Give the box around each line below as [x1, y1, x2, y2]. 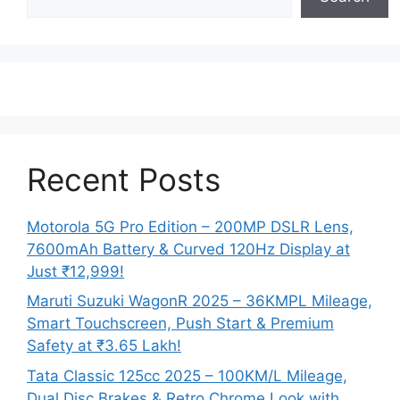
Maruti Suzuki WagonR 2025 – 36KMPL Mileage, [27, 292, 372, 311]
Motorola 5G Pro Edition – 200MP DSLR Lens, [27, 217, 354, 236]
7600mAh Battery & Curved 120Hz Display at [27, 239, 350, 258]
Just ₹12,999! [27, 262, 124, 280]
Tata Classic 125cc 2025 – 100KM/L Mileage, [27, 366, 347, 385]
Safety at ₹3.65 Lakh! [27, 337, 181, 355]
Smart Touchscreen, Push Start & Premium [27, 314, 334, 333]
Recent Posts [27, 160, 221, 198]
